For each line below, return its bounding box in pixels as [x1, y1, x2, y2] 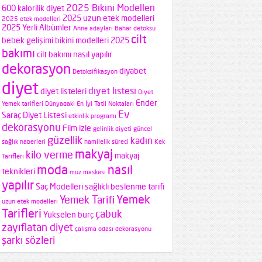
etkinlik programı [68, 112, 116, 120]
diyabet [119, 66, 146, 75]
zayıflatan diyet [2, 220, 73, 233]
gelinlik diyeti [93, 125, 132, 133]
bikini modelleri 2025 [55, 36, 129, 45]
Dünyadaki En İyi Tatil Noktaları [45, 100, 134, 108]
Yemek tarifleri [2, 100, 43, 108]
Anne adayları [73, 25, 113, 32]
